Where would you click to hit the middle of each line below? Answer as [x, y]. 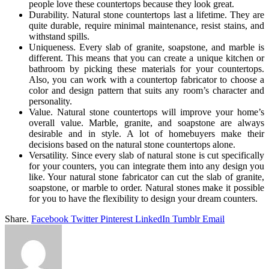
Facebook [50, 219]
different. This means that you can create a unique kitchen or [147, 58]
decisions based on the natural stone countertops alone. [132, 144]
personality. [50, 101]
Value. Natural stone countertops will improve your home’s [147, 112]
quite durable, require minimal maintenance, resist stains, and [147, 25]
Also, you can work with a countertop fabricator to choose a [147, 79]
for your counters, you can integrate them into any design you [147, 166]
